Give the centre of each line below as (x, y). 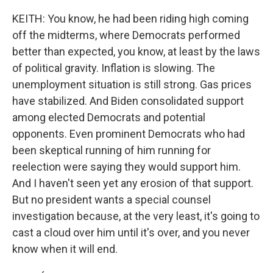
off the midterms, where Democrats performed (126, 35)
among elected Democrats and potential (109, 117)
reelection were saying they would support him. (126, 167)
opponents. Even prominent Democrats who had (129, 134)
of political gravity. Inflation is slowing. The (114, 68)
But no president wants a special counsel (112, 200)
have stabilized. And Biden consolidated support (128, 101)
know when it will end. (65, 249)
